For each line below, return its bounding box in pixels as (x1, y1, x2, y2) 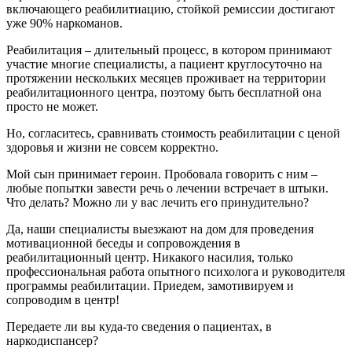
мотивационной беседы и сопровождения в (6, 236, 240, 250)
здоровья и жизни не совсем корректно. (6, 140, 218, 154)
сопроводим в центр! (6, 292, 119, 306)
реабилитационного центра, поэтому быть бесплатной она (6, 85, 321, 99)
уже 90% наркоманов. (6, 16, 123, 30)
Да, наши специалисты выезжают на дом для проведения (6, 222, 313, 236)
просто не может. (6, 99, 98, 113)
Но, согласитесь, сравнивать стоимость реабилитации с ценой (6, 126, 340, 140)
